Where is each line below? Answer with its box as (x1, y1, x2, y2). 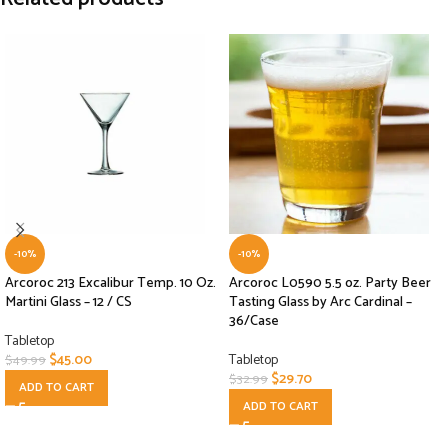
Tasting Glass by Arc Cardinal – (229, 291, 412, 315)
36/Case (229, 310, 279, 334)
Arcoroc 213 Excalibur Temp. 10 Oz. (5, 272, 216, 296)
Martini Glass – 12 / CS (5, 291, 132, 315)
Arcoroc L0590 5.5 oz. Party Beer (229, 272, 431, 296)
